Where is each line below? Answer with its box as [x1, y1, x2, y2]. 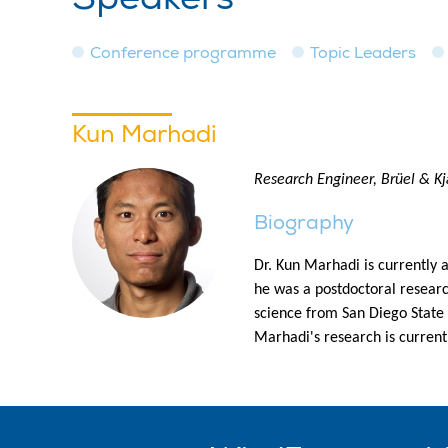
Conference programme [90, 43, 276, 63]
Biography [254, 210, 354, 235]
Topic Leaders [310, 43, 416, 63]
